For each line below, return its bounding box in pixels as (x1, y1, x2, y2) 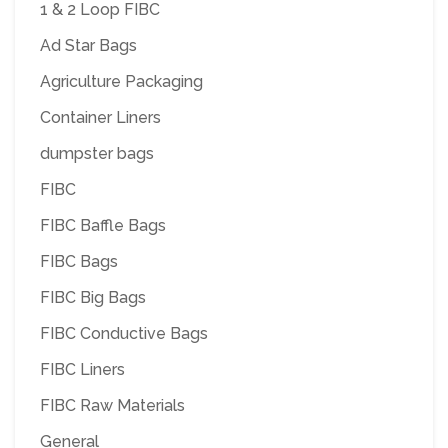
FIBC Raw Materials (40, 395, 185, 415)
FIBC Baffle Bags (40, 215, 166, 235)
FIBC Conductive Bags (40, 323, 208, 343)
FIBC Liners (40, 359, 125, 379)
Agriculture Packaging (40, 71, 203, 91)
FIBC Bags (40, 251, 118, 271)
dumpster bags (40, 143, 154, 163)
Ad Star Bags (40, 35, 137, 55)
